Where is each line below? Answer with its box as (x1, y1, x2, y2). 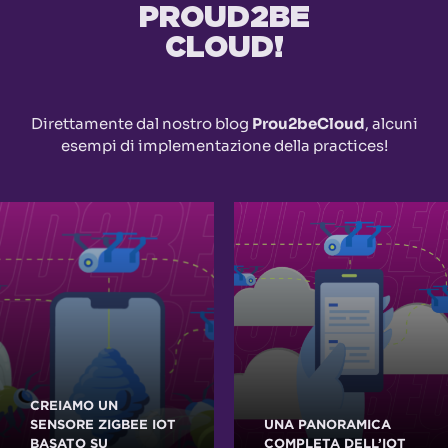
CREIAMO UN (30, 397, 118, 413)
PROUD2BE (138, 2, 310, 33)
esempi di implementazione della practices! (60, 135, 388, 155)
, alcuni (364, 113, 418, 133)
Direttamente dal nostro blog (30, 113, 252, 133)
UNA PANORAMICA (264, 416, 391, 432)
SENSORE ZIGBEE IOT (30, 416, 176, 432)
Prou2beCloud (251, 113, 365, 133)
